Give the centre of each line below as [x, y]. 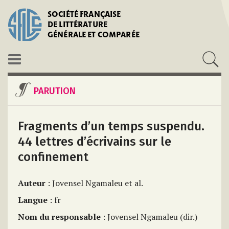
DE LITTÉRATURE [78, 25]
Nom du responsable [59, 217]
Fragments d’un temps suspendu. [111, 126]
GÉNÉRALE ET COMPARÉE [94, 36]
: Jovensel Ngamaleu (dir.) [149, 217]
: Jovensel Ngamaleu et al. [94, 183]
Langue [33, 200]
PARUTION [55, 91]
